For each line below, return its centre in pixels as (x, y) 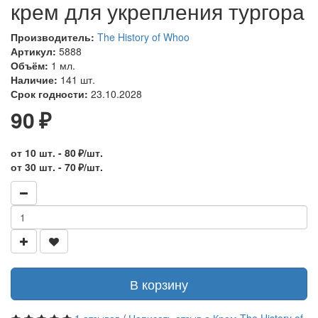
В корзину (159, 284)
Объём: (31, 65)
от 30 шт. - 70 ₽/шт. (57, 167)
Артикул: (35, 51)
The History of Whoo (143, 37)
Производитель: (53, 37)
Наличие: (34, 79)
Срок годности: (49, 94)
